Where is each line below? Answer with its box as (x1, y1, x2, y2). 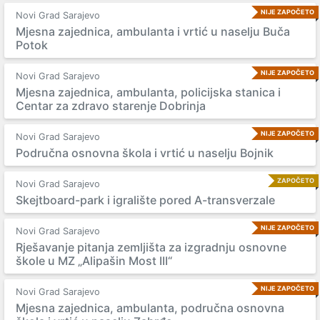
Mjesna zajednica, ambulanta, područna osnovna (16, 301, 284, 315)
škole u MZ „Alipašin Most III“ (16, 254, 172, 268)
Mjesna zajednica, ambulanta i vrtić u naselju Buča (16, 24, 290, 39)
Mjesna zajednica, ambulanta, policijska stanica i (16, 85, 281, 99)
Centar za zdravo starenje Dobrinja (16, 99, 206, 113)
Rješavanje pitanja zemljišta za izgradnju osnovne (16, 240, 286, 254)
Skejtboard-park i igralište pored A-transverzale (16, 193, 275, 207)
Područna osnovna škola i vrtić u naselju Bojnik (16, 146, 274, 160)
